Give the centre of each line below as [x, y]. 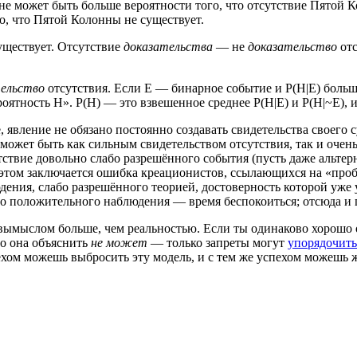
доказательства [168, 46]
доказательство [292, 46]
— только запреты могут [218, 242]
